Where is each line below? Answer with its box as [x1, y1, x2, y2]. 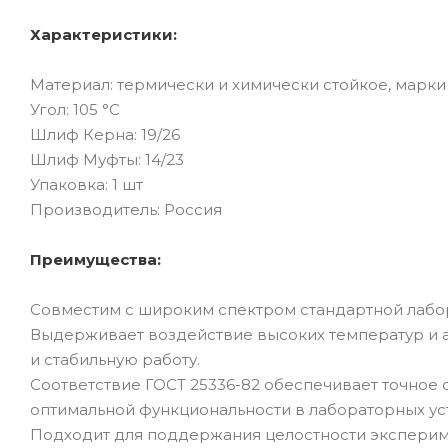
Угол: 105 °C [30, 99, 120, 119]
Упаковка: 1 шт [30, 174, 143, 194]
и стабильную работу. [30, 349, 200, 369]
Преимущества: [30, 249, 161, 269]
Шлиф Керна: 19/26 [30, 124, 180, 144]
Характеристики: [30, 24, 177, 44]
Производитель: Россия [30, 199, 222, 219]
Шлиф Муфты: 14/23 [30, 149, 184, 169]
